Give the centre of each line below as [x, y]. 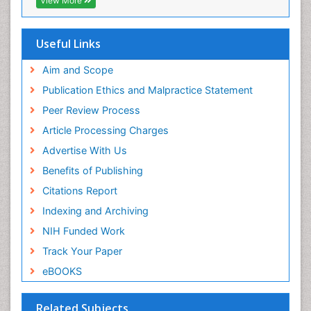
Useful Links [68, 44]
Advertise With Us [84, 151]
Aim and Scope [77, 70]
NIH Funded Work [83, 231]
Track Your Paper [82, 251]
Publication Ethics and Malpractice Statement [147, 90]
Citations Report [79, 191]
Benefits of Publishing [92, 171]
